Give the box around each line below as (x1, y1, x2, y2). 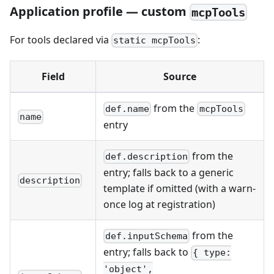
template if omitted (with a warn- (103, 182, 256, 196)
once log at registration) (103, 198, 215, 212)
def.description (105, 151, 188, 163)
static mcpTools (113, 34, 196, 46)
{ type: (193, 247, 232, 259)
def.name (105, 103, 150, 115)
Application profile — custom (10, 2, 190, 20)
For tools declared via (10, 32, 111, 46)
